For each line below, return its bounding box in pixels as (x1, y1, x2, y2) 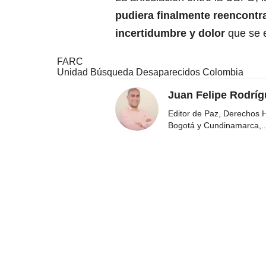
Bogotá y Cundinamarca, (168, 121, 261, 131)
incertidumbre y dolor (115, 27, 228, 40)
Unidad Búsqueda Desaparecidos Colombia (57, 67, 243, 78)
